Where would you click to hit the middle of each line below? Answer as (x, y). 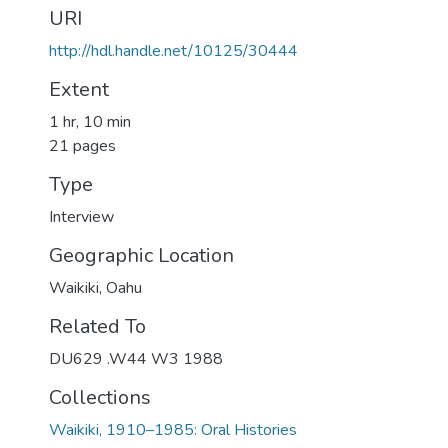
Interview (81, 217)
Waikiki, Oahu (95, 288)
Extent (79, 89)
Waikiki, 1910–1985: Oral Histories (173, 430)
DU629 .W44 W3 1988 (136, 359)
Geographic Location (141, 255)
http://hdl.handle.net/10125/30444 (173, 51)
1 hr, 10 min (90, 122)
